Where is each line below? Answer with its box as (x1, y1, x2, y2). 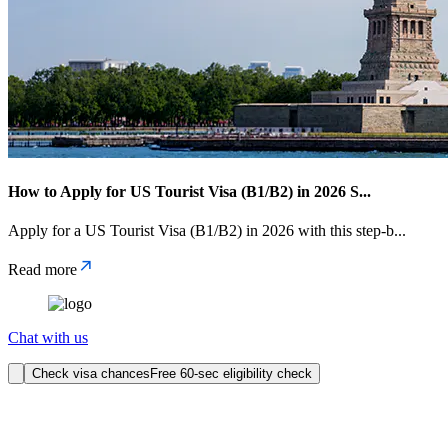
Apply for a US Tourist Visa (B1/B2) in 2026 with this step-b (8, 222, 394, 240)
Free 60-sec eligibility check (150, 366, 312, 382)
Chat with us (8, 329, 88, 347)
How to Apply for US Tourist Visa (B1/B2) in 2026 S (8, 182, 359, 200)
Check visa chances (32, 366, 150, 382)
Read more (8, 261, 77, 279)
